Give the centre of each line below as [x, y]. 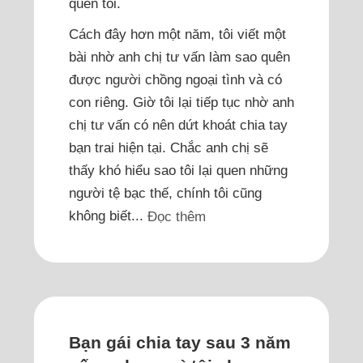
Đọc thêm [176, 217]
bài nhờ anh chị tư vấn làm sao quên [179, 56]
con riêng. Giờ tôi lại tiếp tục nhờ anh [181, 102]
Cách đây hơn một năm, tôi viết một [177, 34]
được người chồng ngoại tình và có [175, 79]
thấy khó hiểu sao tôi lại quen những [178, 170]
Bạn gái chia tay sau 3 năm [179, 343]
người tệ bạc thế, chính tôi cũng [165, 192]
